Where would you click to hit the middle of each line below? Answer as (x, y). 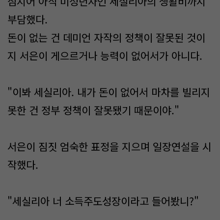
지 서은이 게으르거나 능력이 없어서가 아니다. (106, 55)
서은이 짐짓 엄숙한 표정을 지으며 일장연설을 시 (110, 146)
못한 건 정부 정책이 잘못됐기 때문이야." (93, 110)
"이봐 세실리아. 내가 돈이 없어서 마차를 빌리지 (109, 92)
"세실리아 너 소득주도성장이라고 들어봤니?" (103, 201)
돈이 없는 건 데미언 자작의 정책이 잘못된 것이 (106, 37)
